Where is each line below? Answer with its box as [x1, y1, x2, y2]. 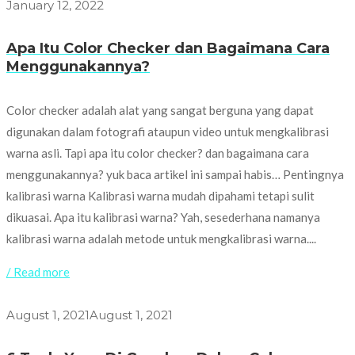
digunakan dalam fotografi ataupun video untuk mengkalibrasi [6, 124, 329, 139]
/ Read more [6, 265, 70, 280]
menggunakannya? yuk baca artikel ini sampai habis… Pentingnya [6, 167, 344, 182]
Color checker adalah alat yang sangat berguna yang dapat [6, 103, 314, 118]
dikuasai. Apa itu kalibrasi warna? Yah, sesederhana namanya [6, 210, 320, 225]
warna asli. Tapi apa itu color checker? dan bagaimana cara [6, 146, 309, 161]
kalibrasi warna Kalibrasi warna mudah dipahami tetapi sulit [6, 189, 315, 204]
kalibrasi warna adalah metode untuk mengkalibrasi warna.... [6, 231, 316, 246]
